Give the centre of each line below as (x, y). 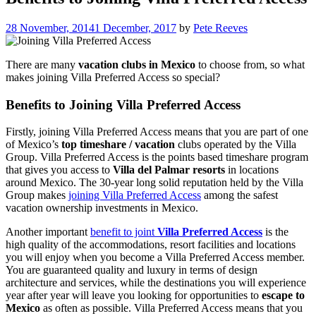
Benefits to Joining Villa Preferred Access (123, 104)
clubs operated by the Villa (236, 145)
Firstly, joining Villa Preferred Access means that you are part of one (157, 132)
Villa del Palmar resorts (169, 170)
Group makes (37, 195)
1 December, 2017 (135, 28)
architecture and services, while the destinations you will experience (156, 283)
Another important (48, 232)
